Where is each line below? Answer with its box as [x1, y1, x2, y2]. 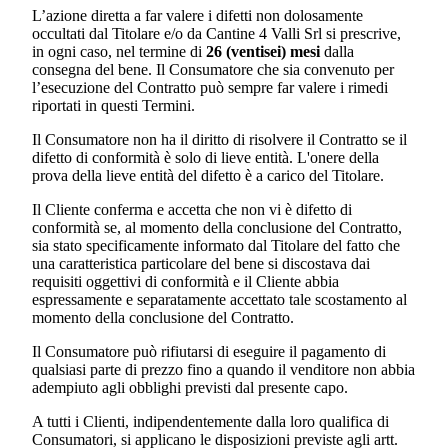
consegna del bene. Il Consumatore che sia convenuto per [32, 61, 394, 79]
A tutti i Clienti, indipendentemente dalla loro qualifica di [32, 413, 389, 431]
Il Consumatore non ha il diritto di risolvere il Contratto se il [32, 131, 407, 149]
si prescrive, [322, 25, 401, 43]
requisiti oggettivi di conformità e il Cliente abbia [32, 273, 339, 291]
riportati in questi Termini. [32, 97, 195, 115]
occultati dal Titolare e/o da [32, 25, 206, 43]
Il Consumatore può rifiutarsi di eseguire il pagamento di [32, 343, 386, 361]
